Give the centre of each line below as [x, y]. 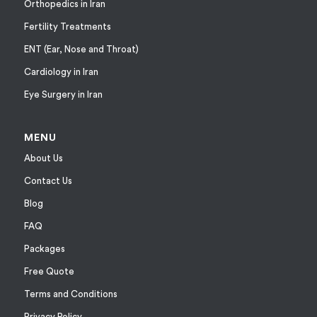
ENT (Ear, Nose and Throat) [81, 49]
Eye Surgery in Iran [63, 94]
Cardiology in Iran [61, 71]
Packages [44, 249]
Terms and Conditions [70, 294]
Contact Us [48, 181]
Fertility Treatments [67, 26]
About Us [43, 158]
